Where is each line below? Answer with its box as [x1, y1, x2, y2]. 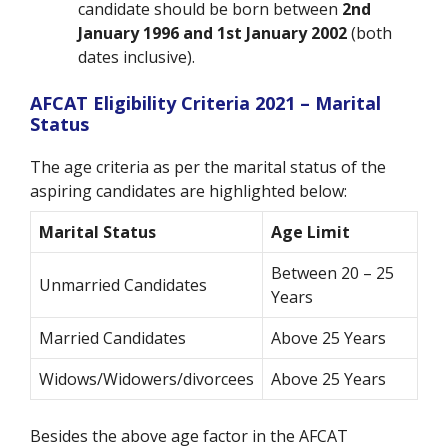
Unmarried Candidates [39, 273, 207, 296]
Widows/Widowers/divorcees [39, 367, 254, 390]
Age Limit [271, 220, 350, 243]
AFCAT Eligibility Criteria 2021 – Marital [30, 90, 381, 115]
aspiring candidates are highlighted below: [30, 179, 347, 202]
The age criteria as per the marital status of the [30, 155, 386, 178]
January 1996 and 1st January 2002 [78, 21, 347, 44]
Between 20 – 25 [271, 261, 394, 284]
